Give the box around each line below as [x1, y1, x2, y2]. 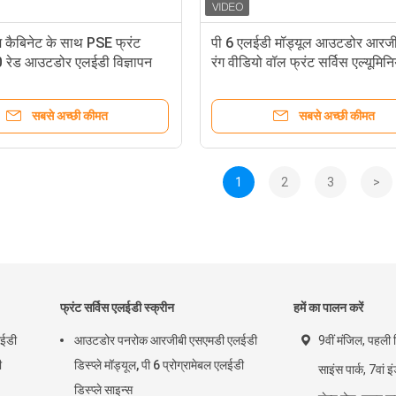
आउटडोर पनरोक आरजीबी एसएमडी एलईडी [74, 333, 257, 347]
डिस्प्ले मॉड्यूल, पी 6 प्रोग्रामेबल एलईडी [74, 358, 244, 372]
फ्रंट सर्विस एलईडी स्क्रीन [60, 301, 174, 315]
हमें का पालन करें [293, 301, 363, 315]
